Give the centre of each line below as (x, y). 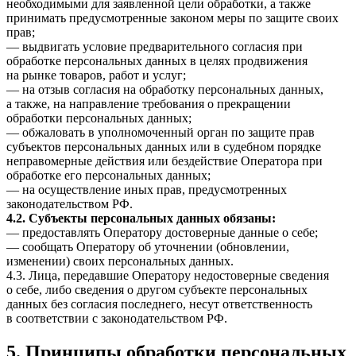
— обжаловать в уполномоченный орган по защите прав (161, 133)
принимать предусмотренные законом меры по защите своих (172, 18)
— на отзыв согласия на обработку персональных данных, (165, 90)
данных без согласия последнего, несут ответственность (159, 304)
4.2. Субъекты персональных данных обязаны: (141, 219)
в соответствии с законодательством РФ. (117, 319)
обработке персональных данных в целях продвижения (157, 61)
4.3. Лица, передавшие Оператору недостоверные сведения (168, 276)
